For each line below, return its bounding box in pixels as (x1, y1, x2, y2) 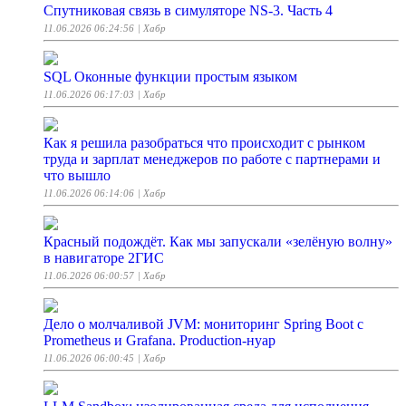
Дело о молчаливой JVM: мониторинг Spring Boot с (43, 316, 363, 333)
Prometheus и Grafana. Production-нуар (43, 333, 275, 349)
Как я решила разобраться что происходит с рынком (43, 135, 365, 151)
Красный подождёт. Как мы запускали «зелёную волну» (43, 234, 392, 250)
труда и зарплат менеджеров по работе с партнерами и (43, 151, 381, 168)
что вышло (43, 168, 111, 184)
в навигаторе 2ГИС (43, 250, 164, 266)
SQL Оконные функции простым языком (43, 69, 297, 85)
